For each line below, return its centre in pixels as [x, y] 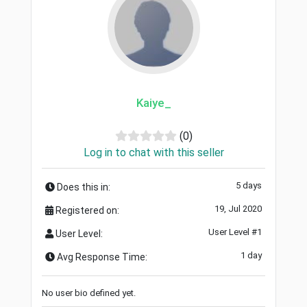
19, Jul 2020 [238, 208]
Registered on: [86, 210]
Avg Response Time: [101, 257]
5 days [249, 185]
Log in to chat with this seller [153, 152]
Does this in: [83, 187]
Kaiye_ [153, 102]
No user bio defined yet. [89, 293]
